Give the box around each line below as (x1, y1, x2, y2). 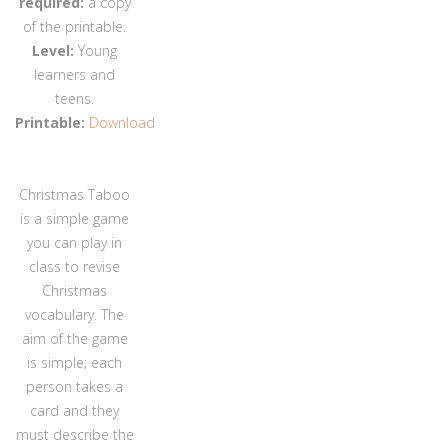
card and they (30, 400, 120, 420)
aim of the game (21, 328, 128, 348)
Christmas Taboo (19, 184, 131, 204)
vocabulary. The (25, 304, 125, 324)
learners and (34, 64, 116, 84)
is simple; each (27, 352, 123, 372)
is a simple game (20, 208, 130, 228)
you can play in (27, 232, 123, 252)
